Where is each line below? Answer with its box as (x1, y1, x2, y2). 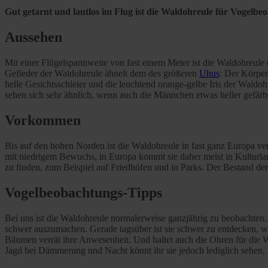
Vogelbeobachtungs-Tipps (5, 184, 162, 200)
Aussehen (5, 29, 62, 45)
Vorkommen (5, 112, 81, 129)
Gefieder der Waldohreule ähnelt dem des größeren (5, 68, 199, 79)
